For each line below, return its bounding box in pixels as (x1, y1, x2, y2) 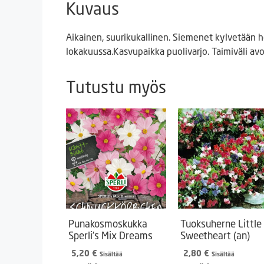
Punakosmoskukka (68, 217, 147, 230)
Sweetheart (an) (180, 229, 250, 242)
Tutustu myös (66, 77, 166, 97)
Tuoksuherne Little (180, 217, 262, 230)
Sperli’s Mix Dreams (68, 229, 153, 242)
